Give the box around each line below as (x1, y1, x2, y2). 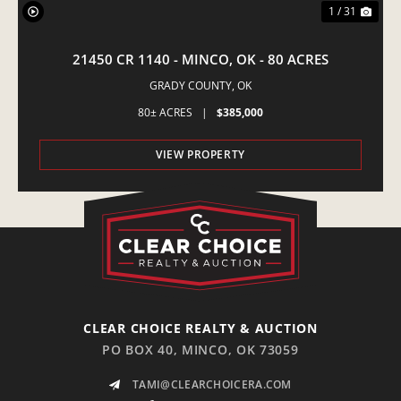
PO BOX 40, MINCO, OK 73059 (102, 340, 299, 358)
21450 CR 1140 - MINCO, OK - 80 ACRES (73, 50, 328, 69)
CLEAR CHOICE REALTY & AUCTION (83, 319, 318, 337)
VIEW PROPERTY (156, 147, 245, 163)
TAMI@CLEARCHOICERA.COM (132, 376, 292, 392)
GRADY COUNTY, (149, 78, 237, 94)
